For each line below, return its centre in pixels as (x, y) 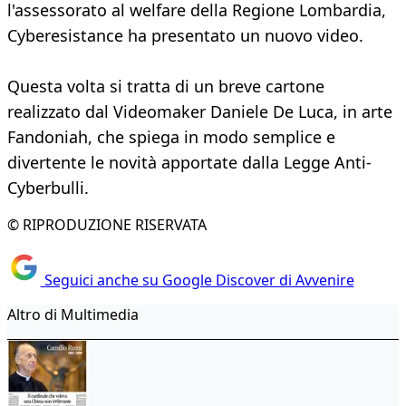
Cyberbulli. (48, 188)
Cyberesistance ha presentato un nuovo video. (185, 36)
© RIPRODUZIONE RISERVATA (107, 225)
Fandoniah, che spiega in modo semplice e (171, 137)
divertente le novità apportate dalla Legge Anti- (189, 163)
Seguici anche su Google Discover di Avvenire (197, 280)
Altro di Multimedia (73, 314)
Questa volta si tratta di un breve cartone (166, 87)
